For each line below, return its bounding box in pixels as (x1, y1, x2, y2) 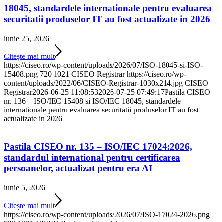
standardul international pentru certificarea (4, 152, 180, 163)
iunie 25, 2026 (4, 34, 49, 43)
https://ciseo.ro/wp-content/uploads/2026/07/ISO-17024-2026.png (4, 210, 210, 219)
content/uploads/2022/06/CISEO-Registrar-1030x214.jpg (4, 78, 183, 87)
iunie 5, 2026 (4, 183, 45, 192)
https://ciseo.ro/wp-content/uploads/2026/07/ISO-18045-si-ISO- (4, 60, 203, 69)
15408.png (4, 69, 38, 78)
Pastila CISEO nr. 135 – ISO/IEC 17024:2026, (4, 141, 192, 152)
